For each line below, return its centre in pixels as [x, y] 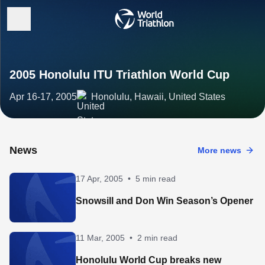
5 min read [156, 179]
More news [219, 150]
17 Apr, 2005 [99, 179]
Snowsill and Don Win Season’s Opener [164, 201]
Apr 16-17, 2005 [43, 97]
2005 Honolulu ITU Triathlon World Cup [119, 75]
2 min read [157, 238]
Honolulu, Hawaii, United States [158, 97]
